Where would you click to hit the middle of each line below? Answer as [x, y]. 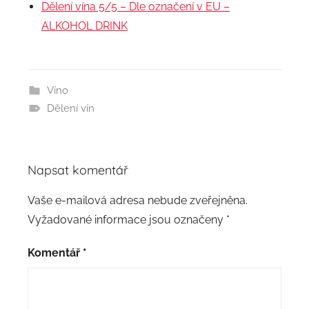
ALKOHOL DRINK [84, 26]
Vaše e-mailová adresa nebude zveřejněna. [138, 201]
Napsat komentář [78, 170]
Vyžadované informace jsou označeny [127, 220]
